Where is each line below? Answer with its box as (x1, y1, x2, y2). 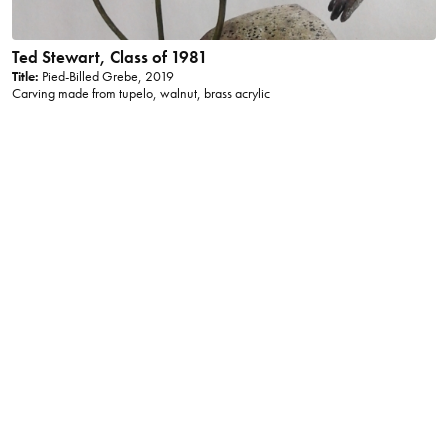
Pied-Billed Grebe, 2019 (38, 67, 174, 85)
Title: (11, 67, 39, 85)
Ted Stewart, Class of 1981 (11, 45, 208, 68)
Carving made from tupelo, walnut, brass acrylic (11, 84, 270, 102)
